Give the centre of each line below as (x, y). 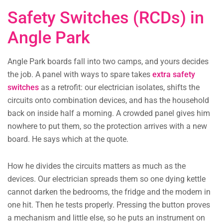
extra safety (174, 75)
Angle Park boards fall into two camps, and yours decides (108, 62)
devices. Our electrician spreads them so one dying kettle (107, 179)
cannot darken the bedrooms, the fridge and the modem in (109, 192)
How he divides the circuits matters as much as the (97, 166)
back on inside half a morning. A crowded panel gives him (109, 113)
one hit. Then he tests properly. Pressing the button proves (109, 205)
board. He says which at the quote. (68, 139)
